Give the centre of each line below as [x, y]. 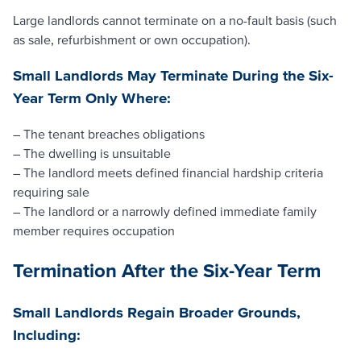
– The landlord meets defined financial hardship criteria [168, 173]
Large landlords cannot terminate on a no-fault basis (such [175, 20]
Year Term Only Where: [92, 98]
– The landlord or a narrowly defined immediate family [165, 212]
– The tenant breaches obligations [109, 134]
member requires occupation [94, 231]
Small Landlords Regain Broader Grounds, [157, 313]
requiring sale [51, 192]
